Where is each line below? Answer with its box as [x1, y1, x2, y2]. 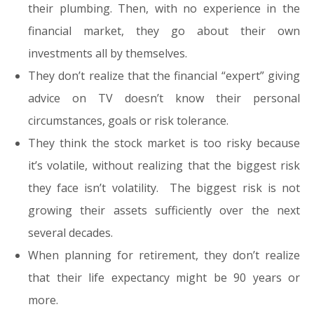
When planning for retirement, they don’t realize [28, 247, 300, 263]
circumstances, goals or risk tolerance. [28, 113, 228, 128]
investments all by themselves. [28, 46, 187, 61]
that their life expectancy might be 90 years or [28, 270, 300, 285]
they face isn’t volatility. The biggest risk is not [28, 180, 300, 196]
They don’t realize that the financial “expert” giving [28, 68, 300, 83]
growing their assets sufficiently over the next [28, 203, 300, 218]
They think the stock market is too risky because [28, 135, 300, 151]
